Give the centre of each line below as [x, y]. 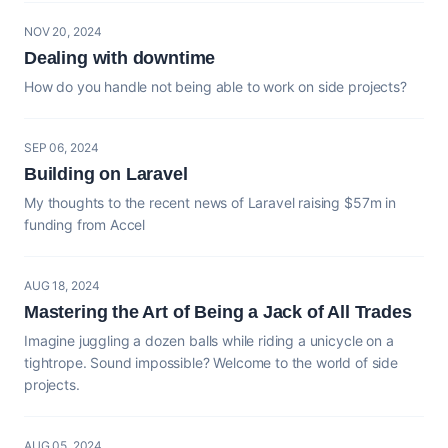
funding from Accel [85, 224]
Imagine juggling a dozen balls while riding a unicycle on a [209, 340]
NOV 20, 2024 [63, 31]
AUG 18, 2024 [62, 285]
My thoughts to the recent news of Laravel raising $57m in [210, 202]
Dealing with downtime [120, 57]
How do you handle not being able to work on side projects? [215, 86]
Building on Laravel [106, 173]
